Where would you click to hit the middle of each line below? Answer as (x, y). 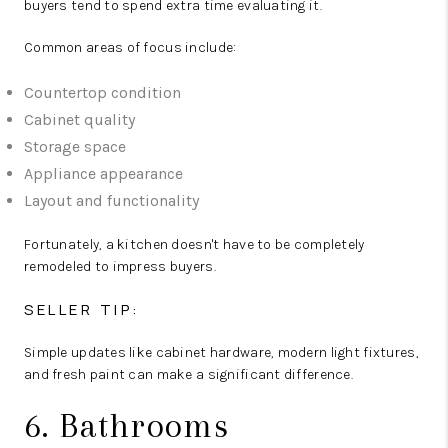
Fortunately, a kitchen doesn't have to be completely (194, 244)
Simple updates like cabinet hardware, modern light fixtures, (221, 352)
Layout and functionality (111, 200)
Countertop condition (102, 92)
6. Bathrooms (127, 425)
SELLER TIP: (82, 309)
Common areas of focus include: (130, 47)
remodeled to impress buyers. (120, 266)
